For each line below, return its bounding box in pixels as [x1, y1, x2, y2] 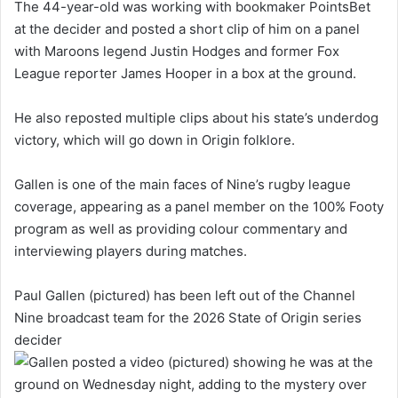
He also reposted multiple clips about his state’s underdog [14, 108, 378, 126]
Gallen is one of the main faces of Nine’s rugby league [14, 175, 351, 193]
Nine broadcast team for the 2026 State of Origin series [14, 308, 362, 326]
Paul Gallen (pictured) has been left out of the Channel [14, 286, 355, 304]
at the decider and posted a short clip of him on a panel [14, 20, 360, 37]
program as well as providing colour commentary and [14, 219, 347, 237]
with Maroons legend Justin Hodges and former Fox [14, 42, 339, 60]
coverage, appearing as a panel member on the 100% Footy [14, 197, 384, 215]
